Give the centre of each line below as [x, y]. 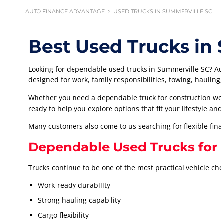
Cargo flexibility [63, 215]
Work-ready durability [74, 185]
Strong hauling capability [79, 200]
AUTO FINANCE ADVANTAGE [65, 12]
